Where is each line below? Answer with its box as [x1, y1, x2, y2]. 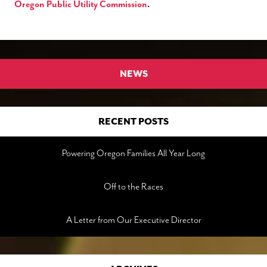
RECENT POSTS [98, 116, 169, 128]
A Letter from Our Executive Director [66, 214, 201, 226]
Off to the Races [104, 181, 163, 193]
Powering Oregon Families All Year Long [62, 147, 205, 160]
